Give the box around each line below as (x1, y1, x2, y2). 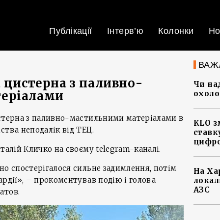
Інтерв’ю (107, 26, 144, 36)
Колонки (158, 26, 194, 36)
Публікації (49, 26, 92, 36)
